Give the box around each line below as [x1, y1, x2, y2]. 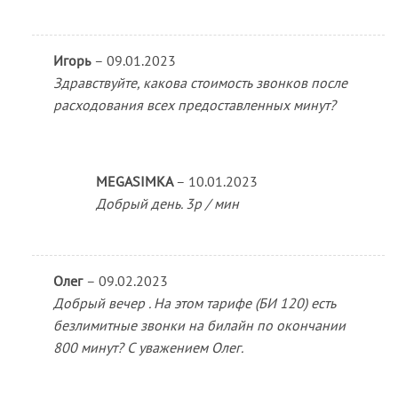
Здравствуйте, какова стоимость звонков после [52, 74, 347, 92]
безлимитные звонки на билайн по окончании [52, 315, 346, 334]
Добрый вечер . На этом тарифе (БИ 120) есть [52, 293, 336, 312]
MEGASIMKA [95, 172, 176, 191]
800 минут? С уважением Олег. [52, 338, 243, 356]
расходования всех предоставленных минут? [52, 96, 336, 115]
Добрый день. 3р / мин [95, 195, 239, 213]
